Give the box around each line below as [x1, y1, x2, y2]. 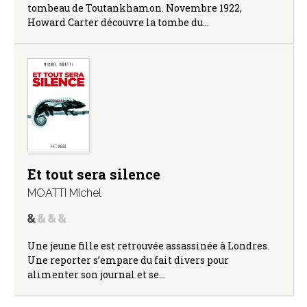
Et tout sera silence [27, 165, 160, 184]
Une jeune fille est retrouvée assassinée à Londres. [27, 239, 269, 253]
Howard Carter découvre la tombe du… [27, 15, 209, 29]
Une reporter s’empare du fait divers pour [27, 254, 229, 267]
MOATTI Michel [27, 186, 101, 200]
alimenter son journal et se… [27, 268, 165, 282]
